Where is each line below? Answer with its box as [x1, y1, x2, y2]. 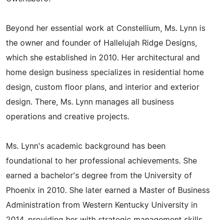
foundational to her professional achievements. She [6, 157, 197, 165]
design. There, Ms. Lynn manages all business [6, 98, 174, 106]
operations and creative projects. [6, 113, 129, 121]
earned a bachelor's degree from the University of [6, 172, 192, 180]
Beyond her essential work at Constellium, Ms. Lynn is [6, 25, 205, 32]
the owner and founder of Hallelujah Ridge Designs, [6, 39, 197, 47]
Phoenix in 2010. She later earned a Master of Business [6, 187, 210, 194]
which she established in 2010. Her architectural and [6, 54, 200, 62]
